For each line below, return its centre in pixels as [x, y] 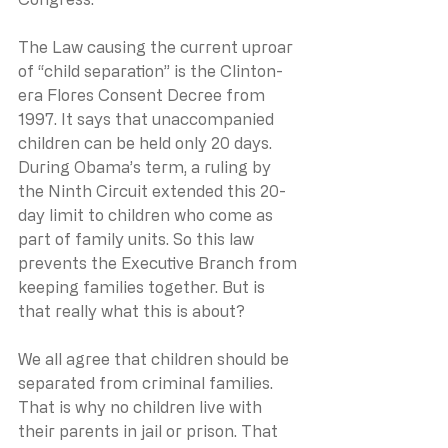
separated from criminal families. [149, 382]
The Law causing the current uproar [157, 46]
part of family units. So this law [138, 238]
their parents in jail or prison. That [150, 430]
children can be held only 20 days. [147, 142]
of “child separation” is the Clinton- [150, 70]
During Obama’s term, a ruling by [146, 166]
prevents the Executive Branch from [159, 262]
